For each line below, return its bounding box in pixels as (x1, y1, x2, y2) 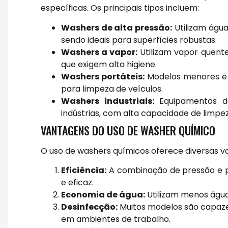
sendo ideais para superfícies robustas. (61, 34, 217, 46)
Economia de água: (61, 188, 145, 201)
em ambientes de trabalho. (61, 213, 170, 225)
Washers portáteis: (61, 70, 145, 82)
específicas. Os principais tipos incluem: (41, 2, 199, 14)
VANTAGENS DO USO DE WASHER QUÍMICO (41, 122, 215, 138)
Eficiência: (61, 164, 106, 176)
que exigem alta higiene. (61, 58, 157, 70)
